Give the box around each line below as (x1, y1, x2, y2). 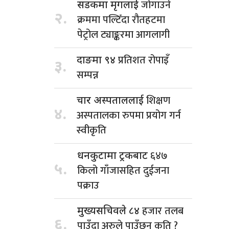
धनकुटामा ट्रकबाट (77, 149, 150, 163)
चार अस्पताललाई (77, 94, 146, 108)
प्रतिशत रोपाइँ (118, 51, 169, 69)
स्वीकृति (77, 121, 106, 139)
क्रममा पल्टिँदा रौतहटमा (77, 11, 165, 29)
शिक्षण (146, 91, 170, 109)
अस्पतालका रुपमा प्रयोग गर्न (77, 106, 181, 124)
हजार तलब (142, 202, 184, 220)
